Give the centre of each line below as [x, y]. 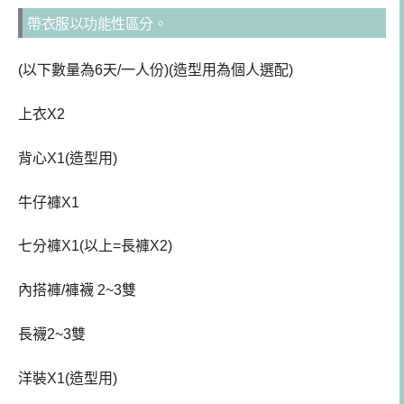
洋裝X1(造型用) [68, 378]
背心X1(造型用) [68, 158]
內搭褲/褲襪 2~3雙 [77, 290]
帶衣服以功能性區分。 [97, 24]
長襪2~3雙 [52, 334]
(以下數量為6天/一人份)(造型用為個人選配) [156, 70]
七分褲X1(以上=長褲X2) [95, 246]
